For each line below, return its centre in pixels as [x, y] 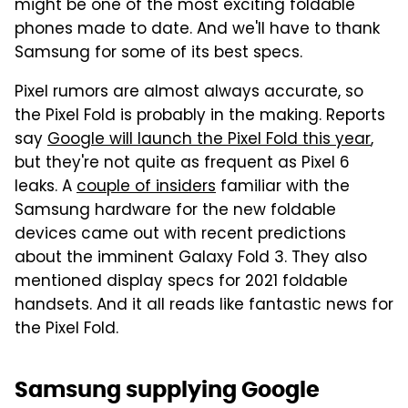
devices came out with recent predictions [180, 235]
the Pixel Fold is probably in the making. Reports [200, 116]
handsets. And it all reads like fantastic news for [204, 306]
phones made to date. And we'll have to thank [197, 30]
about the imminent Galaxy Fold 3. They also [191, 258]
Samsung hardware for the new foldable [175, 211]
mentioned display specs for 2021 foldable [181, 282]
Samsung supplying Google [167, 389]
